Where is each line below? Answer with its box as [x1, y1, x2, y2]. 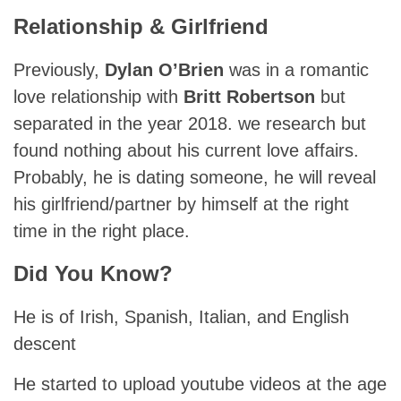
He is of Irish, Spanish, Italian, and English [13, 306, 349, 327]
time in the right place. [13, 220, 190, 241]
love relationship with [13, 86, 183, 107]
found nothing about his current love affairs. [13, 140, 359, 160]
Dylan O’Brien [105, 59, 229, 80]
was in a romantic [229, 59, 369, 80]
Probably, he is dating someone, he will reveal [13, 166, 376, 187]
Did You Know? [13, 260, 173, 286]
